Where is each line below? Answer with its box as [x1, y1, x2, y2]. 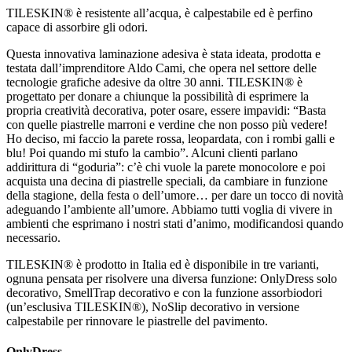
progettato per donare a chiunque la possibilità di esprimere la [6, 89, 309, 103]
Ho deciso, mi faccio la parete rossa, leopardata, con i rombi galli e [6, 131, 335, 145]
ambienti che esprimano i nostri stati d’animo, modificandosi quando [6, 216, 343, 230]
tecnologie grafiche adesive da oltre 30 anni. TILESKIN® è [6, 75, 302, 89]
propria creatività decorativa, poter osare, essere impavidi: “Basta [6, 103, 326, 117]
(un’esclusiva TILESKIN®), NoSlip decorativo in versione [6, 299, 299, 313]
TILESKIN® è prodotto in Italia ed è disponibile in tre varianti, [6, 257, 319, 271]
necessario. [6, 230, 60, 244]
